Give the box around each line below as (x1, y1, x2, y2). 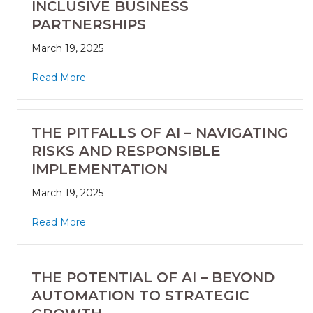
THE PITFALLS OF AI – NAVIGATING (31, 124, 289, 142)
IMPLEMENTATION (31, 161, 168, 178)
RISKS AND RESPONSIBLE (31, 143, 221, 160)
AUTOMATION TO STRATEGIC (31, 287, 249, 305)
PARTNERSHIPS (31, 16, 146, 34)
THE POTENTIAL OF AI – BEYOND (31, 269, 275, 286)
